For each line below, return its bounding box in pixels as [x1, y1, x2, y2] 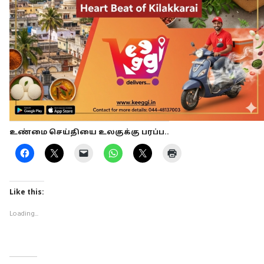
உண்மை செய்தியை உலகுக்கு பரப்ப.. [9, 128, 169, 137]
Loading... [9, 208, 38, 219]
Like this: [9, 188, 44, 197]
